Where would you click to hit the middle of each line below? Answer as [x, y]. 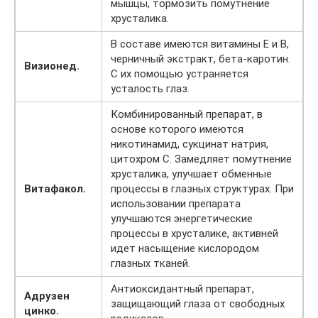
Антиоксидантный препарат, [182, 289]
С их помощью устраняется [180, 74]
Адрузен [47, 296]
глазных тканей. [150, 263]
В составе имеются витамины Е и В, [200, 44]
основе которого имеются [177, 129]
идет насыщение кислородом [185, 248]
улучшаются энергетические [182, 219]
